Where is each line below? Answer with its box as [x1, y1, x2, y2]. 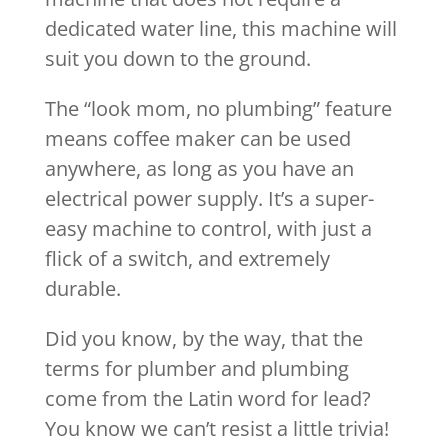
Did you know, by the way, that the [44, 325, 363, 353]
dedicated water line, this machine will [44, 15, 397, 43]
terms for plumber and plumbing [44, 355, 349, 383]
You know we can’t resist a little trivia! [44, 415, 389, 443]
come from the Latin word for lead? [44, 385, 371, 413]
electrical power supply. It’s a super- [44, 185, 374, 213]
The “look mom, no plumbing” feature [44, 95, 392, 123]
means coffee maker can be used [44, 125, 351, 153]
